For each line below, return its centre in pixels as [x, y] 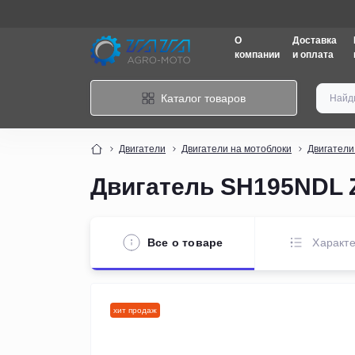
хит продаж [135, 310]
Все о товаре [185, 242]
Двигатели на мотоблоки [237, 149]
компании [257, 55]
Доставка [314, 40]
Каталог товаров [203, 98]
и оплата [313, 55]
